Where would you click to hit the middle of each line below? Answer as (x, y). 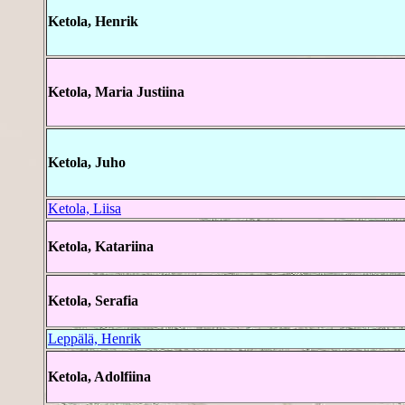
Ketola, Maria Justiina (116, 92)
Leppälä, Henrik (94, 339)
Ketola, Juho (87, 163)
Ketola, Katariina (101, 247)
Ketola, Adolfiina (99, 377)
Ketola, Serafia (93, 301)
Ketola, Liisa (85, 209)
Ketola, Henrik (93, 22)
